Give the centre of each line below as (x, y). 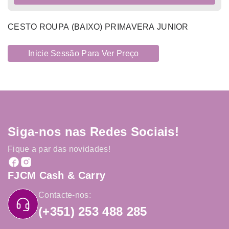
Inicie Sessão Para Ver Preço (84, 54)
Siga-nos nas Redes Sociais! (94, 132)
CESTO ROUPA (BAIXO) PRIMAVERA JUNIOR (98, 27)
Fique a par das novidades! (59, 149)
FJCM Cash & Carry (57, 176)
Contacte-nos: (65, 195)
